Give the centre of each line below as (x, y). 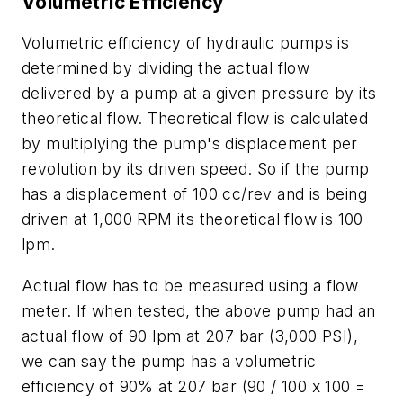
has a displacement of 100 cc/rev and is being (194, 194)
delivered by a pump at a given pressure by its (199, 94)
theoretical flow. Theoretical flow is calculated (195, 119)
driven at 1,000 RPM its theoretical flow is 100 (193, 219)
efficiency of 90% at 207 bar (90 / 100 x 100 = (194, 386)
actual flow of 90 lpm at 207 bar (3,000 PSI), (190, 336)
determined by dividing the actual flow (166, 68)
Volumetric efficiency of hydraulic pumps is (186, 43)
